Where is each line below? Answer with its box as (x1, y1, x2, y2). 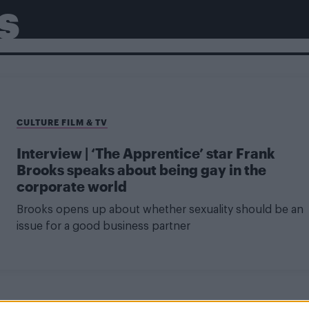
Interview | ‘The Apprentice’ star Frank (16, 145, 275, 162)
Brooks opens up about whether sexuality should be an (16, 204, 303, 216)
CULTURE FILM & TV (16, 117, 108, 128)
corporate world (16, 178, 127, 195)
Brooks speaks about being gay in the (16, 161, 266, 179)
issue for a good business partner (16, 221, 190, 232)
